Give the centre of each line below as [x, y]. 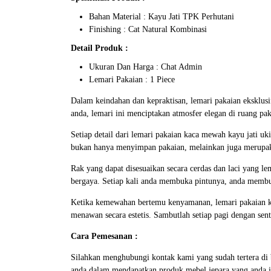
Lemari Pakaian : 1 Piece [132, 79]
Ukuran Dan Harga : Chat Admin [145, 67]
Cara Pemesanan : [104, 236]
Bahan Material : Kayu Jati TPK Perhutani [162, 16]
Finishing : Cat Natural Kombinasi [148, 29]
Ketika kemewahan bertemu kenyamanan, [143, 202]
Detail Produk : [100, 48]
